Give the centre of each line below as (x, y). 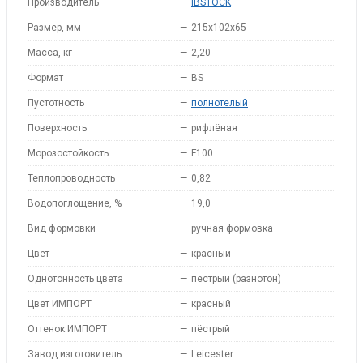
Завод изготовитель (75, 354)
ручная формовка (232, 228)
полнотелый (220, 103)
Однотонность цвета (75, 279)
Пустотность (56, 103)
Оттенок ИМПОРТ (67, 329)
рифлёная (214, 128)
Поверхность (57, 128)
